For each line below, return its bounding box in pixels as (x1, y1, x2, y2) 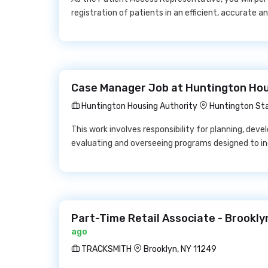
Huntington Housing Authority (80, 101, 197, 111)
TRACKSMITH (80, 244, 132, 254)
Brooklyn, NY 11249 (144, 244, 217, 254)
